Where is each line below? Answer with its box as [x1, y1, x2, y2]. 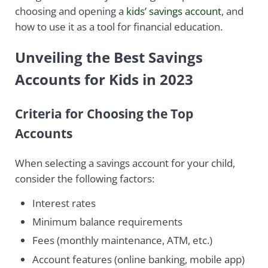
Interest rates [32, 196, 96, 210]
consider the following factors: [14, 171, 154, 185]
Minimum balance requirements [32, 215, 183, 229]
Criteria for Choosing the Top [14, 104, 193, 122]
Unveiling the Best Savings [14, 47, 203, 67]
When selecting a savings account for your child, [14, 156, 235, 170]
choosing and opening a [14, 4, 126, 18]
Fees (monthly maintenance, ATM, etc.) [32, 233, 213, 248]
